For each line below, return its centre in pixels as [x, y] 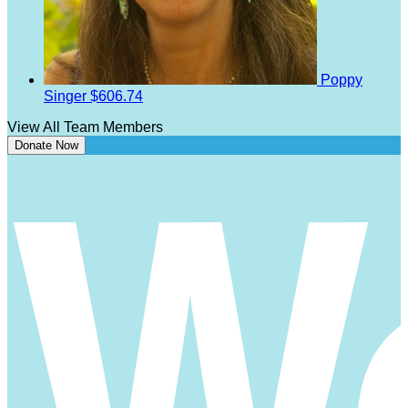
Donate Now [46, 146]
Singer [67, 97]
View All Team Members [85, 127]
